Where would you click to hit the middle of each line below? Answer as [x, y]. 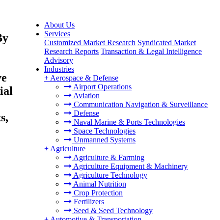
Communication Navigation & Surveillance [140, 104]
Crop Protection [97, 193]
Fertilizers [88, 202]
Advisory [59, 60]
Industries [59, 69]
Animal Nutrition [99, 184]
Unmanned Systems [104, 140]
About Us [59, 25]
